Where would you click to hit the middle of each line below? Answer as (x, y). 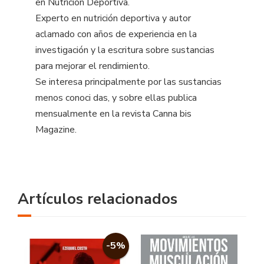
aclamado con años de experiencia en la (116, 34)
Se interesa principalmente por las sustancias (128, 82)
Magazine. (56, 129)
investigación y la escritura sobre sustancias (125, 50)
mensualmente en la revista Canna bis (113, 113)
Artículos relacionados (98, 199)
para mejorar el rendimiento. (93, 66)
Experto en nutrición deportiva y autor (113, 18)
